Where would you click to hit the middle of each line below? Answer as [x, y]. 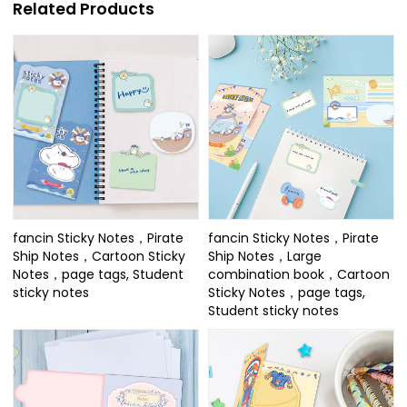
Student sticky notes [273, 311]
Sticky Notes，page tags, [287, 293]
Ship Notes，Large [265, 257]
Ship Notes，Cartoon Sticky [99, 257]
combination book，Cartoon [299, 275]
